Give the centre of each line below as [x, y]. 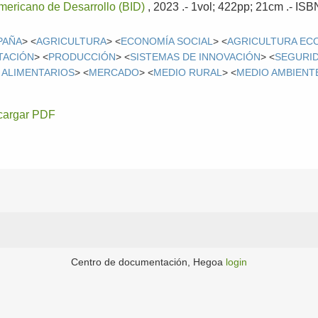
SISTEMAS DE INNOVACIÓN [196, 57]
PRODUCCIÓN [82, 57]
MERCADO [114, 72]
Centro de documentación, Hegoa [148, 262]
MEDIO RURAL [188, 72]
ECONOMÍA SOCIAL [167, 41]
